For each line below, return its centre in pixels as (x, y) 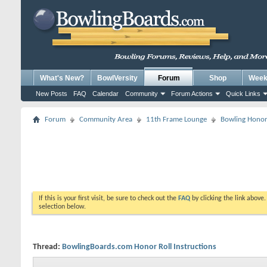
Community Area (106, 119)
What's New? (62, 78)
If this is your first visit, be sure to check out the (108, 198)
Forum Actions (192, 94)
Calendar (105, 94)
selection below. (62, 207)
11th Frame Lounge (176, 119)
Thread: (47, 247)
